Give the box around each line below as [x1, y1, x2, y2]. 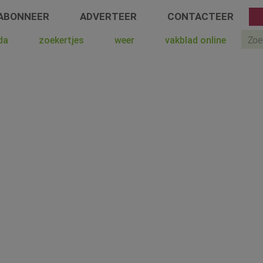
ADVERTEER [79, 11, 137, 22]
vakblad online [165, 35, 227, 46]
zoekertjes [39, 35, 85, 46]
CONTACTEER [167, 11, 234, 22]
